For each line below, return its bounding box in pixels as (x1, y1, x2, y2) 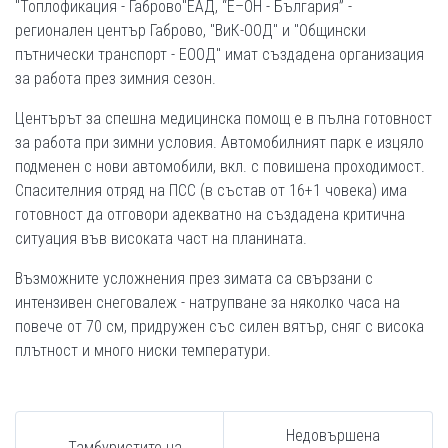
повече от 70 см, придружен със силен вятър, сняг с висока (15, 317, 424, 336)
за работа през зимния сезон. (15, 69, 216, 88)
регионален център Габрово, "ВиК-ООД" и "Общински (15, 21, 366, 40)
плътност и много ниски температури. (15, 341, 271, 360)
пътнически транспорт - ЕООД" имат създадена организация (15, 45, 424, 64)
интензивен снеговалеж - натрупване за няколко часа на (15, 293, 400, 312)
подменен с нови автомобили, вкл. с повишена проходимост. (15, 157, 425, 176)
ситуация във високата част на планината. (15, 229, 307, 248)
